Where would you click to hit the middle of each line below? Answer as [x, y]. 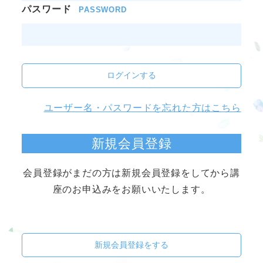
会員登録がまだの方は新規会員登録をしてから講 [131, 173]
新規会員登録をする [131, 245]
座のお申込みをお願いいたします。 [131, 189]
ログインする [131, 75]
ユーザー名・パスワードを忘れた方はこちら [142, 107]
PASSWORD [103, 10]
